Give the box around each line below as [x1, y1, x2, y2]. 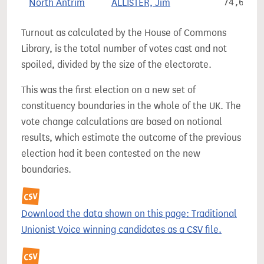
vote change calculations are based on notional [21, 116, 222, 127]
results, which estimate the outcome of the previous [21, 132, 241, 143]
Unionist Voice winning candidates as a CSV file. [21, 224, 222, 235]
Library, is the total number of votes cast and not [21, 43, 227, 54]
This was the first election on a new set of [21, 84, 196, 95]
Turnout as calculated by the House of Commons [21, 27, 226, 38]
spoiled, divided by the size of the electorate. [21, 59, 212, 70]
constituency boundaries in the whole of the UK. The [21, 100, 241, 111]
